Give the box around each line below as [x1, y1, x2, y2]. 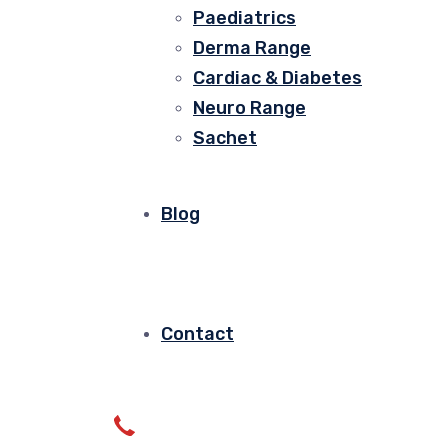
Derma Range [193, 37, 311, 59]
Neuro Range [193, 97, 306, 119]
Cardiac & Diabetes [193, 67, 362, 89]
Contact [161, 323, 234, 345]
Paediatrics [193, 7, 296, 29]
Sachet [193, 127, 257, 149]
